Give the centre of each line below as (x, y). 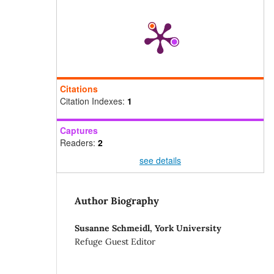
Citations (79, 88)
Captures (79, 130)
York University (188, 228)
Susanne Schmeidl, (115, 228)
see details (160, 161)
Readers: (79, 142)
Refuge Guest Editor (115, 241)
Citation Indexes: (94, 101)
